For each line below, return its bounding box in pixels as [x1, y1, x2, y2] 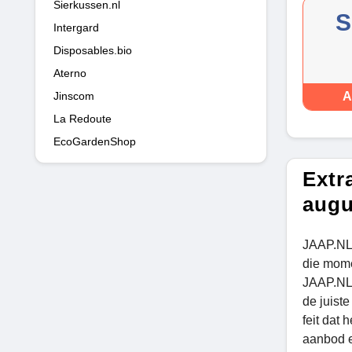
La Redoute [53, 112, 112, 125]
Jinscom [53, 89, 94, 102]
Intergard [53, 20, 99, 34]
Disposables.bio [53, 43, 132, 57]
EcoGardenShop [53, 134, 136, 148]
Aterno [53, 66, 86, 79]
